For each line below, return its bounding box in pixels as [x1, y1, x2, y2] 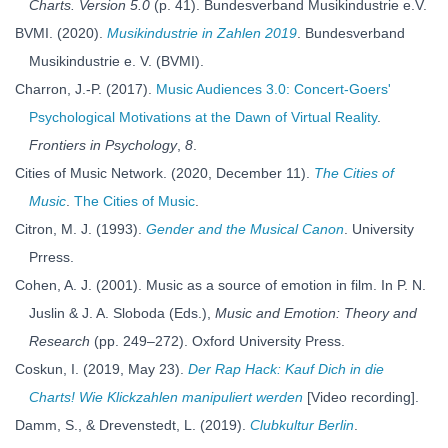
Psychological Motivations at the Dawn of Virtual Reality [29, 109, 377, 125]
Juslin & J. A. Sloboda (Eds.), [29, 305, 215, 321]
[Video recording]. [303, 389, 419, 405]
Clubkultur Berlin [250, 417, 354, 433]
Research [29, 333, 90, 349]
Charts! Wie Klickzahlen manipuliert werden [29, 389, 303, 405]
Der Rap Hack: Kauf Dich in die [188, 361, 384, 377]
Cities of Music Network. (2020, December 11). [15, 165, 314, 181]
